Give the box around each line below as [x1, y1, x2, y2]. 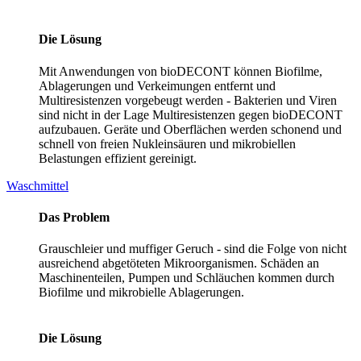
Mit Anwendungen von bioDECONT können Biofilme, [39, 64, 322, 78]
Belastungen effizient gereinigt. [39, 151, 197, 165]
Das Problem [39, 210, 110, 224]
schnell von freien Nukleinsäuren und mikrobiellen [39, 136, 296, 151]
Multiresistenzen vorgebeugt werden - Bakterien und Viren [39, 93, 337, 107]
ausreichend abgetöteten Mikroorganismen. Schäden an [39, 256, 319, 271]
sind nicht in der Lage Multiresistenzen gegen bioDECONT [39, 107, 342, 122]
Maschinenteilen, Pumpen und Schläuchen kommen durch [39, 271, 334, 285]
